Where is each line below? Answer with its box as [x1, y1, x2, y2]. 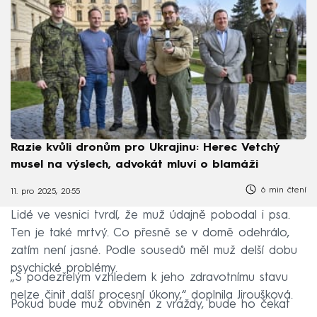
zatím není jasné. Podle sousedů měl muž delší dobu [11, 245, 297, 258]
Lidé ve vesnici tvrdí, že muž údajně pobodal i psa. [11, 209, 290, 222]
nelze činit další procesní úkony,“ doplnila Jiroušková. [11, 289, 293, 302]
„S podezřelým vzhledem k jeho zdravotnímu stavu [11, 272, 288, 284]
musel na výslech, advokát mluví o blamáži [11, 159, 258, 171]
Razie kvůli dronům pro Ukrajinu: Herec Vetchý [11, 142, 280, 154]
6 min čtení [258, 186, 306, 195]
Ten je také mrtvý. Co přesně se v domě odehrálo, [11, 227, 289, 240]
